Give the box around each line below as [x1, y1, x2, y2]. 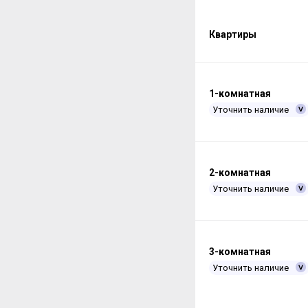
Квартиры [208, 28, 256, 40]
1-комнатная [208, 87, 271, 99]
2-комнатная [208, 166, 271, 178]
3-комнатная [208, 245, 271, 257]
